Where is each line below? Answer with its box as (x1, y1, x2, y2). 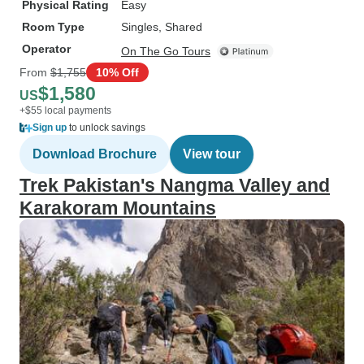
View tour (183, 147, 240, 161)
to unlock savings (67, 122, 145, 133)
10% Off (96, 65, 139, 79)
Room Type (22, 20, 84, 33)
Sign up (32, 122, 67, 133)
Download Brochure (32, 147, 157, 161)
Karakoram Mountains (19, 197, 216, 219)
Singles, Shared (121, 20, 202, 33)
